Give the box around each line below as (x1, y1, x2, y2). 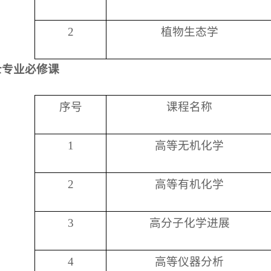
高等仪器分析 (155, 255, 224, 268)
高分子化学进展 (149, 217, 230, 229)
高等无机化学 (155, 139, 224, 152)
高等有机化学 (155, 178, 224, 191)
